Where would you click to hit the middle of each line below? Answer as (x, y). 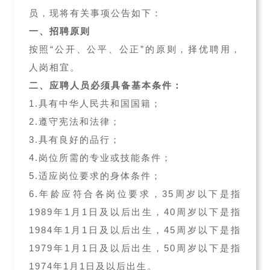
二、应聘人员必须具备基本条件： (105, 85)
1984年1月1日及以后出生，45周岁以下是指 (135, 230)
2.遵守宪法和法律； (74, 121)
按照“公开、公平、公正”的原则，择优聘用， (135, 49)
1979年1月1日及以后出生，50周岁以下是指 (135, 248)
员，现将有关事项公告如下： (95, 13)
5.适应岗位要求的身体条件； (95, 176)
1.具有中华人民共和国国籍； (95, 103)
